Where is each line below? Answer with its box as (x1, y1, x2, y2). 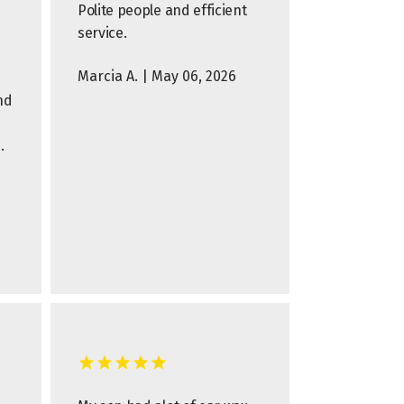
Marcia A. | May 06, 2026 (78, 68, 236, 85)
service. (78, 24, 127, 41)
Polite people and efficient (78, 2, 247, 19)
